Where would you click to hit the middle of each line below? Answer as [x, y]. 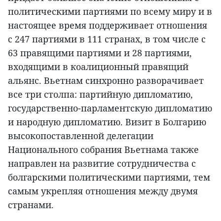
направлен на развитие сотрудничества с [102, 164]
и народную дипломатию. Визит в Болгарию [107, 122]
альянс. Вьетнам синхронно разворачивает [106, 81]
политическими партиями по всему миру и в [110, 12]
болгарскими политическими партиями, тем [109, 177]
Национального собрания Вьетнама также [103, 150]
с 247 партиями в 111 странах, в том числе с [107, 39]
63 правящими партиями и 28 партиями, [100, 53]
